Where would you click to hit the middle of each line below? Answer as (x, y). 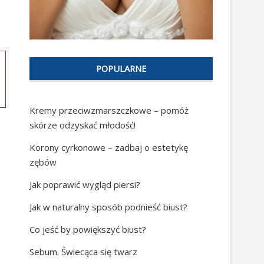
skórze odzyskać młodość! (82, 125)
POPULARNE (121, 69)
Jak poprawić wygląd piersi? (85, 185)
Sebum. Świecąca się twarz (83, 252)
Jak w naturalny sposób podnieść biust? (108, 207)
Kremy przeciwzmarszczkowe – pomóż (109, 110)
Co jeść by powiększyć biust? (88, 230)
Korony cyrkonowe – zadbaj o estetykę (109, 148)
